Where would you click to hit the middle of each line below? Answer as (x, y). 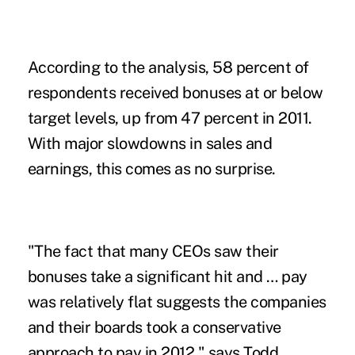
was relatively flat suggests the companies (177, 302)
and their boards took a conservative (154, 327)
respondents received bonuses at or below (175, 92)
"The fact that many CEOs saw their (153, 251)
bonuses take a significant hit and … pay (167, 276)
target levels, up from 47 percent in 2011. (170, 118)
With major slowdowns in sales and (150, 143)
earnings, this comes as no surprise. (151, 168)
